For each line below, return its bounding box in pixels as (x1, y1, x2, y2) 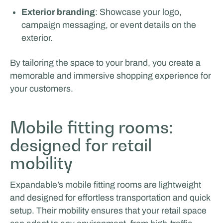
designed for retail (9, 135, 152, 155)
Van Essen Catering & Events (9, 16, 157, 29)
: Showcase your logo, (95, 6, 182, 17)
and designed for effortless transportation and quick (9, 192, 210, 203)
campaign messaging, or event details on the (21, 19, 197, 30)
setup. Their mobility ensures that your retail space (9, 205, 207, 216)
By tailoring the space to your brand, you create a (9, 57, 201, 68)
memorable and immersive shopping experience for (9, 70, 211, 81)
